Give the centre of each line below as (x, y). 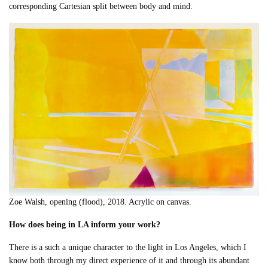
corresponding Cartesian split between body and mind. (101, 6)
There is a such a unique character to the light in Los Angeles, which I (128, 248)
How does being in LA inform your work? (85, 225)
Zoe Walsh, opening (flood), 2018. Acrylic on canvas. (100, 202)
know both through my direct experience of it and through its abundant (130, 261)
